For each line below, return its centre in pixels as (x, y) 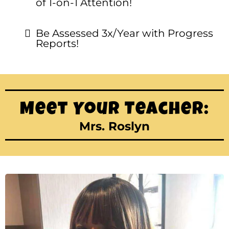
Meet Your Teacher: (114, 110)
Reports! (57, 43)
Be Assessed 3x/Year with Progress (124, 33)
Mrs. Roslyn (114, 126)
